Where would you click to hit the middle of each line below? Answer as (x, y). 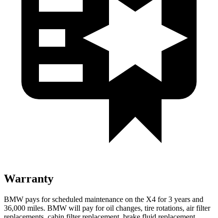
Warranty (29, 178)
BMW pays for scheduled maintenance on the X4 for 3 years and (104, 199)
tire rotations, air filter (176, 208)
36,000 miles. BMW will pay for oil (60, 208)
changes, (129, 208)
